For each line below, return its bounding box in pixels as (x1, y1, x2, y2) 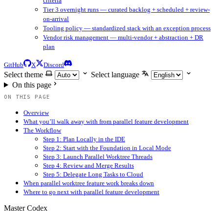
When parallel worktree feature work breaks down (23, 179, 154, 187)
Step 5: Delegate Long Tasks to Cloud (43, 171, 143, 178)
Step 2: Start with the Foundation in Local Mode (43, 144, 171, 152)
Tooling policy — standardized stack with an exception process (43, 24, 211, 32)
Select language (91, 70, 139, 79)
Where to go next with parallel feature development (23, 188, 159, 196)
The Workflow (23, 127, 61, 134)
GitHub (4, 61, 23, 68)
